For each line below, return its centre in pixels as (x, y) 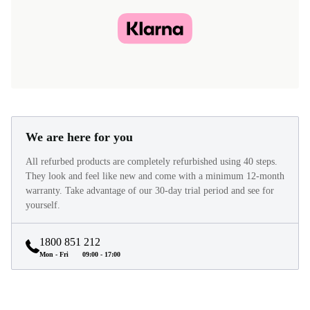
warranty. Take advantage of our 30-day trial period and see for (150, 191)
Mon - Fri (54, 255)
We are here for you (79, 137)
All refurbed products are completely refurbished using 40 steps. (152, 162)
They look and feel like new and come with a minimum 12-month (155, 176)
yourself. (43, 206)
